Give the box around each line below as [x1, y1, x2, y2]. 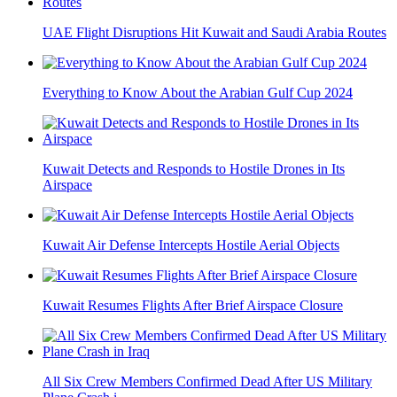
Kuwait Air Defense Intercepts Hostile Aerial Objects [43, 237, 339, 253]
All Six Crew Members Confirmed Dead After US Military [43, 373, 372, 389]
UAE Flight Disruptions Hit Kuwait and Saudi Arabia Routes [43, 24, 386, 40]
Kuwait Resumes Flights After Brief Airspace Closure [43, 297, 343, 313]
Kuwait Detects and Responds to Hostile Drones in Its [43, 160, 345, 176]
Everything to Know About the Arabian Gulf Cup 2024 [43, 84, 353, 100]
